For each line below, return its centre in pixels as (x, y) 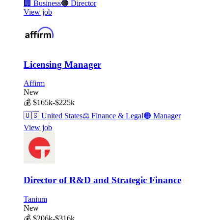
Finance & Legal (116, 116)
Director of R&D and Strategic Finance (102, 180)
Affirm (34, 83)
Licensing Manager (62, 64)
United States (61, 116)
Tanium (35, 199)
